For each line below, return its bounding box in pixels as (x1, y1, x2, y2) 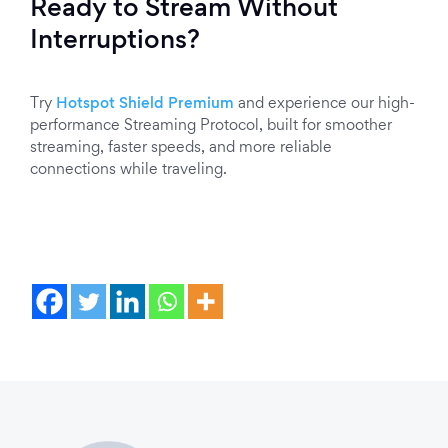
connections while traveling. (30, 163, 227, 177)
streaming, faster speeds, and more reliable (30, 141, 332, 155)
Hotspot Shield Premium (56, 97, 234, 111)
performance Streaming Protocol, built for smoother (30, 119, 392, 133)
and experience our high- (234, 97, 415, 111)
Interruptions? (30, 30, 200, 54)
